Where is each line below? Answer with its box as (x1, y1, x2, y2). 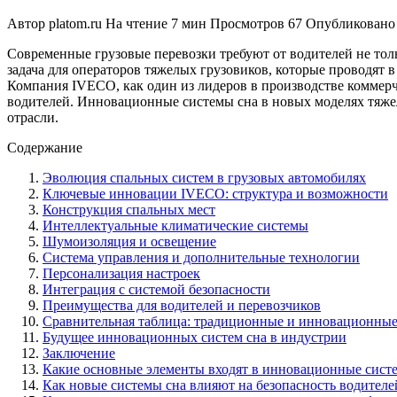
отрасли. (7, 109, 58, 125)
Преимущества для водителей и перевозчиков (43, 297, 321, 313)
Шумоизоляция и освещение (43, 233, 216, 249)
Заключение (43, 345, 115, 361)
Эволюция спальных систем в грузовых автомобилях (43, 169, 366, 185)
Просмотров (210, 15, 284, 31)
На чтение (105, 15, 167, 31)
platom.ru (49, 15, 102, 31)
